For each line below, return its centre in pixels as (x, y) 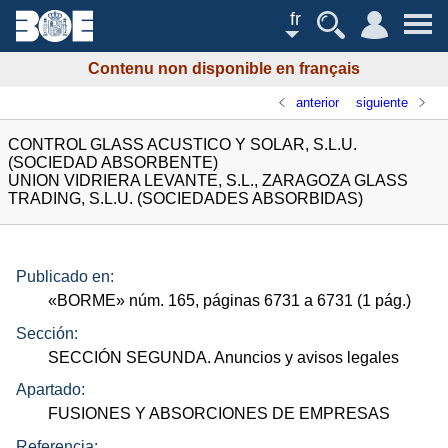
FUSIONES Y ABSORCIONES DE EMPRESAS (219, 414)
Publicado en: (65, 277)
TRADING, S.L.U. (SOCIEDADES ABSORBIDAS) (185, 198)
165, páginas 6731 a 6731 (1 (270, 301)
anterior (318, 102)
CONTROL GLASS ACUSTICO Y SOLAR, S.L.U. (182, 144)
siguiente (381, 102)
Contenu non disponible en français (224, 69)
